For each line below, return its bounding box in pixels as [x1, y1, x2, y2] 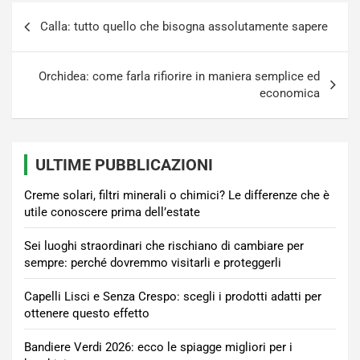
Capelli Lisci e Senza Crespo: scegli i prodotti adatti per [24, 289, 321, 305]
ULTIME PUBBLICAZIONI [35, 155, 213, 175]
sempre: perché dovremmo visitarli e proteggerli [24, 256, 281, 271]
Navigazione [11, 2, 121, 27]
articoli [11, 28, 72, 52]
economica [260, 86, 320, 101]
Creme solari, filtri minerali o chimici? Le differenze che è [24, 188, 329, 203]
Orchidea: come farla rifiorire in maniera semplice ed [39, 69, 320, 84]
